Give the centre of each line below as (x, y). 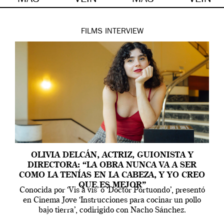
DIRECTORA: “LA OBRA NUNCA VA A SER (112, 166)
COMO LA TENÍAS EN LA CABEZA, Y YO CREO (112, 176)
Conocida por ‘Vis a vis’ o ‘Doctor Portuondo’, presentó (112, 191)
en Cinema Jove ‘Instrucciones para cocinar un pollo (112, 201)
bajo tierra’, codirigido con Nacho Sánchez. (112, 211)
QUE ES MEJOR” (112, 186)
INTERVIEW (124, 32)
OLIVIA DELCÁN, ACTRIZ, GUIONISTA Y (112, 156)
